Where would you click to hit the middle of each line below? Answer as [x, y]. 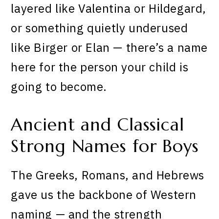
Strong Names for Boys [105, 146]
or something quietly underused [99, 28]
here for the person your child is [100, 67]
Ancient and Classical [98, 124]
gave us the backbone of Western [104, 195]
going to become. [59, 86]
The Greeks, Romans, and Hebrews [108, 175]
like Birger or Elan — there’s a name [109, 47]
